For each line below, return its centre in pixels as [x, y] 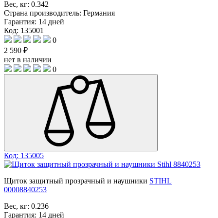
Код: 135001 [24, 30]
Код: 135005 [24, 155]
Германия [99, 13]
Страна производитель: [44, 13]
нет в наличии [28, 59]
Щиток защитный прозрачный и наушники [76, 181]
